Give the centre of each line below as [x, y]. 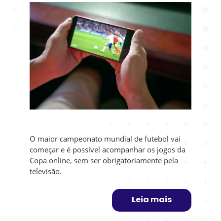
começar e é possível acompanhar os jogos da [108, 150]
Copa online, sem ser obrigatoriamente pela [104, 161]
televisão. [46, 171]
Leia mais [151, 201]
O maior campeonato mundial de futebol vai [105, 139]
